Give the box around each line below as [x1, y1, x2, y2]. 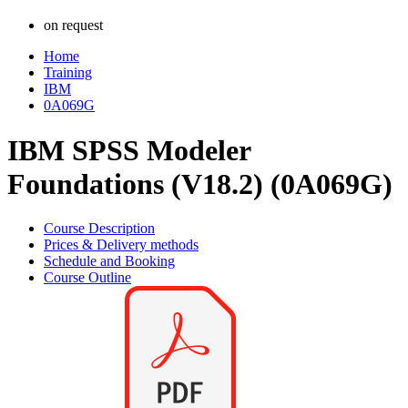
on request [44, 17, 103, 34]
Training [44, 65, 92, 81]
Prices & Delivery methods [44, 237, 199, 253]
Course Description [44, 220, 155, 237]
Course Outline [44, 270, 131, 286]
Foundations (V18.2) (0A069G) [7, 167, 393, 200]
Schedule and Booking [44, 253, 175, 270]
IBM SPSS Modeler [7, 133, 250, 167]
